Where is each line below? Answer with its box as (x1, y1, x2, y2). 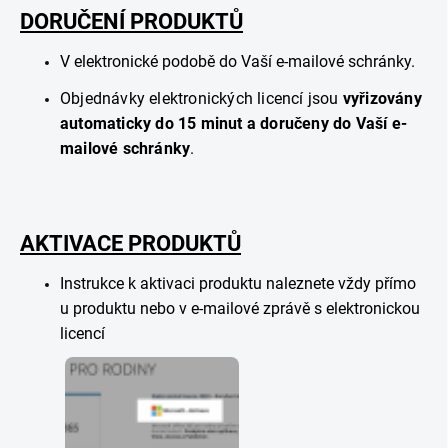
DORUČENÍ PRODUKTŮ (20, 9, 243, 34)
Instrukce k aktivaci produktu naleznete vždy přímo (60, 274, 416, 293)
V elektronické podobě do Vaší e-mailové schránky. (60, 52, 415, 71)
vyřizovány (342, 89, 422, 108)
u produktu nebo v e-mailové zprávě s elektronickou (60, 299, 420, 318)
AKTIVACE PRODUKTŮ (20, 231, 241, 256)
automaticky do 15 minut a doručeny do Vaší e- (60, 114, 408, 133)
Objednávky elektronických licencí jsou (60, 89, 343, 108)
